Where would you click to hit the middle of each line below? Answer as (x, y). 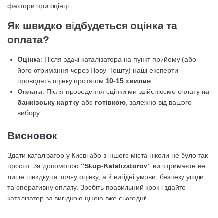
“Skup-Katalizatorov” (116, 166)
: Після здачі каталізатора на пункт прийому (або (118, 59)
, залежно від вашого (159, 102)
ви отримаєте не (178, 166)
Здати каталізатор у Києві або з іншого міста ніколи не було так (108, 155)
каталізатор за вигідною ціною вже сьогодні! (77, 198)
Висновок (32, 136)
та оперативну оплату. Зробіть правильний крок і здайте (97, 187)
